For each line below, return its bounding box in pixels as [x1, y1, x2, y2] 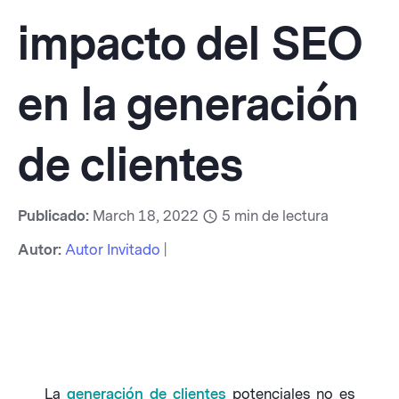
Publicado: [18, 208, 93, 225]
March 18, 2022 [93, 208, 202, 225]
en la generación [18, 79, 359, 133]
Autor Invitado [65, 241, 160, 259]
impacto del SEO [18, 19, 362, 72]
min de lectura [234, 208, 329, 225]
